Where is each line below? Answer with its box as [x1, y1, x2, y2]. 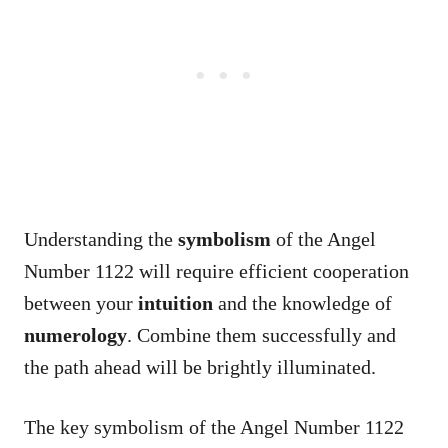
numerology [24, 323, 127, 346]
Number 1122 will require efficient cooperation [24, 259, 409, 282]
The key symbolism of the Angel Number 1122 [24, 415, 404, 438]
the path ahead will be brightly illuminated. [24, 355, 376, 378]
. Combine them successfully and [127, 323, 396, 346]
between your [24, 291, 138, 314]
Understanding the [24, 227, 178, 250]
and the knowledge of [213, 291, 392, 314]
